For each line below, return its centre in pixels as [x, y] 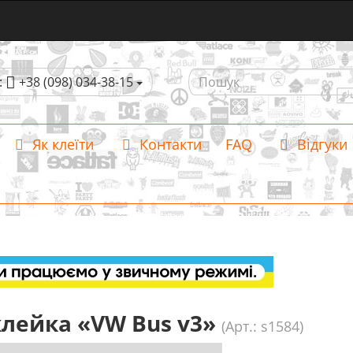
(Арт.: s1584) [262, 326]
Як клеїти [61, 144]
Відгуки [320, 144]
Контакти [168, 144]
